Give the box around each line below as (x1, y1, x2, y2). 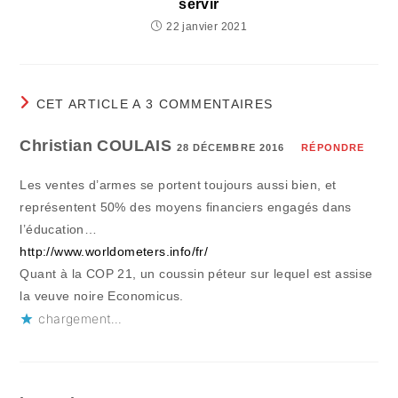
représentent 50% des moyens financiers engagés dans (20, 200, 352, 215)
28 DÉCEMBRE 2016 (176, 142, 285, 154)
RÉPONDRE (301, 142, 365, 154)
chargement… (38, 311, 123, 327)
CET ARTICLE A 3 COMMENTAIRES (36, 97, 274, 112)
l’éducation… (20, 222, 98, 237)
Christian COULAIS (20, 137, 177, 155)
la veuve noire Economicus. (20, 289, 184, 304)
